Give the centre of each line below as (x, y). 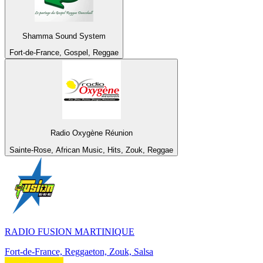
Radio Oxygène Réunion (91, 133)
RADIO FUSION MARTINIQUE (70, 231)
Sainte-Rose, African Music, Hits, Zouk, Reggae (91, 150)
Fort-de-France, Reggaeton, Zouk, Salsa (79, 251)
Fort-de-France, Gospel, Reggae (64, 52)
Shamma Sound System (64, 36)
